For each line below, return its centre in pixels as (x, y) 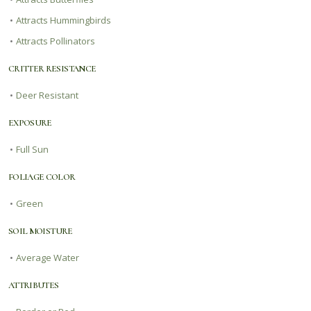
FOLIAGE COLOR (42, 177)
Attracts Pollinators (56, 41)
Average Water (48, 257)
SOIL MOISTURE (41, 231)
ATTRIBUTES (34, 285)
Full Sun (32, 149)
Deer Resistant (47, 95)
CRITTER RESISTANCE (52, 68)
